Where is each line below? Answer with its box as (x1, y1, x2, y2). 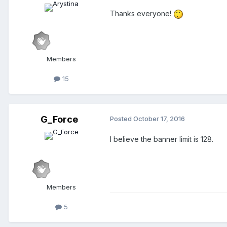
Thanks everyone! (110, 9, 173, 18)
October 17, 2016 (133, 114, 185, 123)
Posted (110, 114, 133, 123)
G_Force (41, 113, 78, 125)
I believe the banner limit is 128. (110, 134, 213, 143)
